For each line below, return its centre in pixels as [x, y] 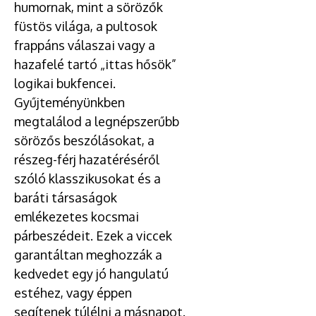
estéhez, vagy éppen [73, 293]
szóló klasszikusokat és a [87, 178]
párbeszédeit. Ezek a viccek [93, 236]
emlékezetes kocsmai [77, 217]
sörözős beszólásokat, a [84, 140]
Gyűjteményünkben [69, 102]
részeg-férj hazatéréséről [87, 159]
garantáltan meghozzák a [88, 255]
